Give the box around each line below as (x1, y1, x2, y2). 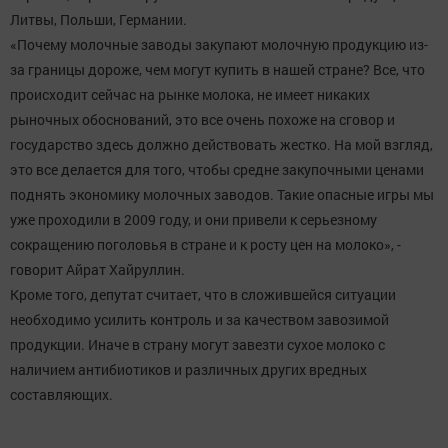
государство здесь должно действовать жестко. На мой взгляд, (10, 135, 433, 155)
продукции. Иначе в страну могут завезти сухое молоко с (10, 335, 385, 355)
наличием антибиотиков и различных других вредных (10, 360, 367, 380)
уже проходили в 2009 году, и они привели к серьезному (10, 210, 377, 230)
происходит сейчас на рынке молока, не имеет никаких (10, 85, 370, 105)
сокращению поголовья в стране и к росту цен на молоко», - (10, 235, 401, 255)
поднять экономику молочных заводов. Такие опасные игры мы (10, 185, 434, 205)
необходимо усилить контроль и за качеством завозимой (10, 310, 389, 330)
